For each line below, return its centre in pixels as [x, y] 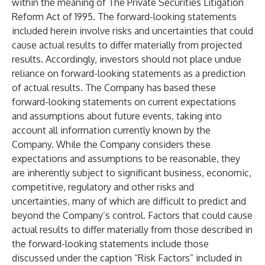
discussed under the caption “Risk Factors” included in [127, 258]
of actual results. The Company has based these [114, 88]
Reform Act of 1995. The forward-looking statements [124, 17]
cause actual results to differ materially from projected [127, 45]
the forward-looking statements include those [110, 244]
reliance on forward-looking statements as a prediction [129, 73]
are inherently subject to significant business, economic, [132, 173]
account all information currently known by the [111, 130]
